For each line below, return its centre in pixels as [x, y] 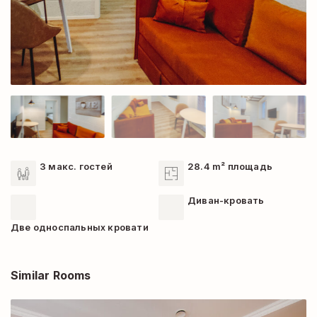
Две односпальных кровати [80, 227]
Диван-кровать [226, 200]
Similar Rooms [51, 275]
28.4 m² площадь [230, 166]
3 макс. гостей [76, 166]
